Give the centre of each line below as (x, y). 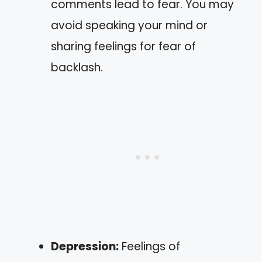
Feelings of (149, 247)
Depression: (85, 247)
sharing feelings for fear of (123, 46)
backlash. (77, 68)
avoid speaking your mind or (129, 25)
